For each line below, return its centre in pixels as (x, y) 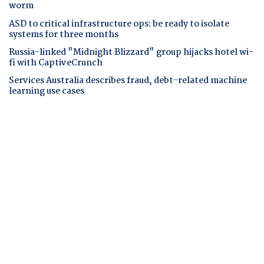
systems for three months (64, 34)
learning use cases (47, 92)
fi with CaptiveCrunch (56, 63)
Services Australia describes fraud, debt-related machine (128, 81)
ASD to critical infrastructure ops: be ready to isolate (119, 24)
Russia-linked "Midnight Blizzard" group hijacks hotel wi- (131, 52)
